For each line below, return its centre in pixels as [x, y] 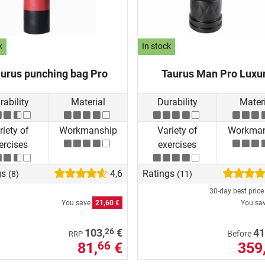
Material [88, 102]
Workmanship [88, 131]
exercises [177, 145]
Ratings [160, 173]
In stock [157, 47]
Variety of [177, 131]
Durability [177, 102]
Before [240, 234]
